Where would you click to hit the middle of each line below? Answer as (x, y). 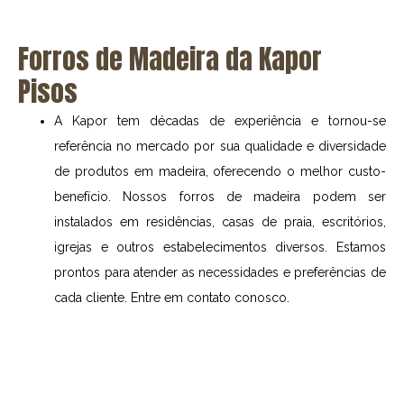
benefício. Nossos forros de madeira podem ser (220, 197)
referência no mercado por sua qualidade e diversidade (220, 147)
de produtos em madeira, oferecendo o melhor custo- (220, 172)
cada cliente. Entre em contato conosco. (172, 298)
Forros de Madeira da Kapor (170, 60)
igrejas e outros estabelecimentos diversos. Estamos (220, 248)
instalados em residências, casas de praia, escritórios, (220, 222)
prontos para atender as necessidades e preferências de (220, 273)
